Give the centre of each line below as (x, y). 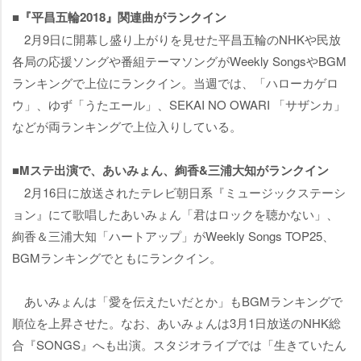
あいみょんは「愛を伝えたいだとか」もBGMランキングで (177, 301)
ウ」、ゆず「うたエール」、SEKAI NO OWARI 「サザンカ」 (179, 105)
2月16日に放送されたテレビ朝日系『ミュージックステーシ (179, 193)
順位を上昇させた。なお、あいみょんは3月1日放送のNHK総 (176, 323)
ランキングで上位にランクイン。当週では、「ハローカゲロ (175, 83)
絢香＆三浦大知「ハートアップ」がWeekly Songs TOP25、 (173, 236)
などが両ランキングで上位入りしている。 (127, 127)
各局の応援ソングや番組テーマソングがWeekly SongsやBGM (179, 61)
